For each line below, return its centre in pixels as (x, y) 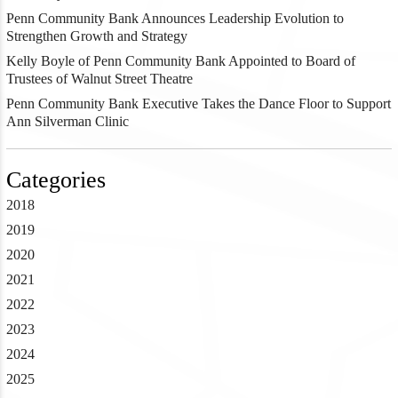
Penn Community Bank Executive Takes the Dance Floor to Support (198, 103)
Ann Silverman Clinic (67, 121)
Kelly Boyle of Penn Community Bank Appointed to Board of (180, 60)
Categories (56, 179)
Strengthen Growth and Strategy (96, 36)
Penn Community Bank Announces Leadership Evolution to (175, 18)
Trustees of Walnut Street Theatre (99, 78)
